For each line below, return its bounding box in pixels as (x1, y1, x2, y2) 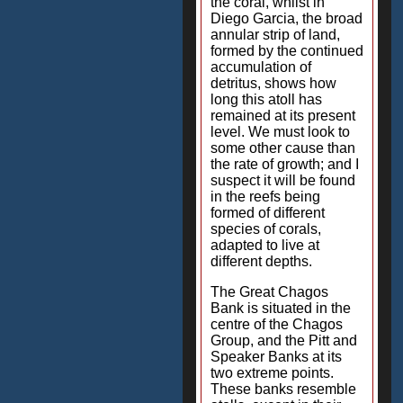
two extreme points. (210, 365, 334, 381)
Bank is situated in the (210, 300, 351, 316)
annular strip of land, (210, 27, 340, 42)
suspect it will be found (210, 173, 355, 188)
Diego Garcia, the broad (210, 11, 363, 26)
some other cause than (210, 140, 355, 156)
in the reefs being (210, 189, 320, 204)
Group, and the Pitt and (210, 333, 357, 348)
